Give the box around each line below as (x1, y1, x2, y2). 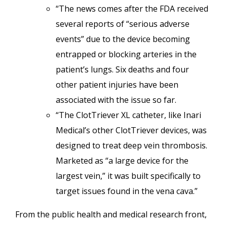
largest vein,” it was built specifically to (56, 170, 201, 181)
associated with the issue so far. (56, 94, 178, 105)
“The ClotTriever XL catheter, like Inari (56, 109, 201, 121)
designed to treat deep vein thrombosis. (56, 140, 207, 151)
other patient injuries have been (56, 79, 178, 90)
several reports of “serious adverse (56, 18, 190, 29)
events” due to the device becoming (56, 33, 190, 45)
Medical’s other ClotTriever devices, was (56, 125, 207, 136)
